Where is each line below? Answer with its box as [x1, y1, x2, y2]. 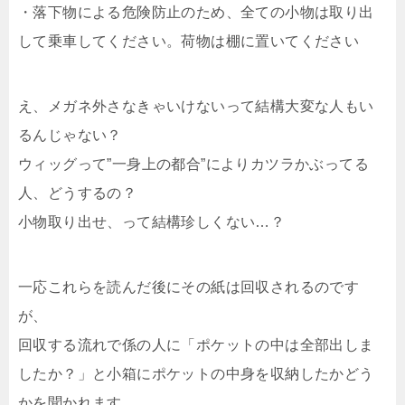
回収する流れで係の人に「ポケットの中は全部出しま [18, 336, 374, 353]
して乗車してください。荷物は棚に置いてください [18, 33, 360, 49]
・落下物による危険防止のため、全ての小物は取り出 [18, 4, 374, 20]
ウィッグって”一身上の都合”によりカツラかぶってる [18, 155, 369, 172]
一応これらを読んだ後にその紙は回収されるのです [18, 278, 360, 295]
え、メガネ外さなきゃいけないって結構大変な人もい [18, 98, 374, 114]
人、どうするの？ [18, 184, 137, 201]
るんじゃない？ [18, 127, 122, 143]
